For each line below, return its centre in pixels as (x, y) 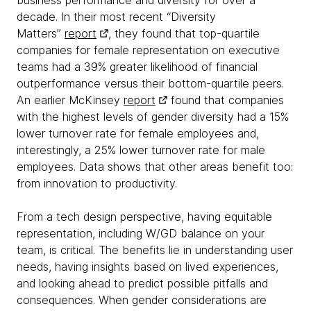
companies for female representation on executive (148, 50)
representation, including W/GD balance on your (141, 234)
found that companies (226, 100)
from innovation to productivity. (97, 184)
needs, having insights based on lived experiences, (148, 267)
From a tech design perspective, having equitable (144, 217)
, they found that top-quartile (184, 34)
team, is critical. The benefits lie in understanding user (155, 250)
